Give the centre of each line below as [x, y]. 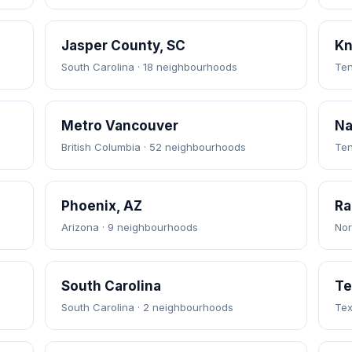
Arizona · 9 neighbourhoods [129, 227]
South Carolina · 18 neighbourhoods [149, 67]
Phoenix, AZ [101, 206]
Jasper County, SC [123, 46]
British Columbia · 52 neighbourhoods [153, 147]
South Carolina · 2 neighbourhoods [147, 307]
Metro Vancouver [119, 126]
